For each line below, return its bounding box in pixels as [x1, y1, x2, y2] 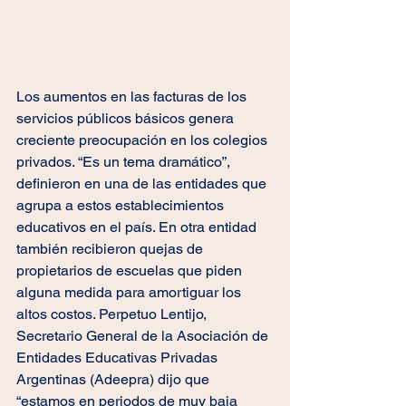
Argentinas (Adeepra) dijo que [16, 371, 213, 389]
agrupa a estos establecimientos [16, 197, 227, 215]
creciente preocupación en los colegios [16, 131, 271, 150]
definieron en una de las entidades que [16, 175, 270, 193]
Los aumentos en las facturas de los [16, 88, 250, 106]
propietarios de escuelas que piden [16, 262, 246, 280]
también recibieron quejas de [16, 240, 207, 258]
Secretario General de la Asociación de [16, 327, 272, 345]
